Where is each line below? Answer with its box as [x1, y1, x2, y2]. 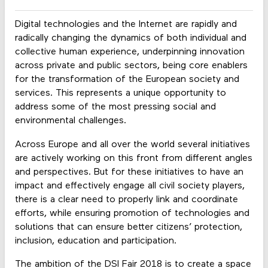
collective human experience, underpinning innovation [14, 47, 245, 57]
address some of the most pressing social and [14, 102, 216, 112]
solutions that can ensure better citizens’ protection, [14, 222, 242, 232]
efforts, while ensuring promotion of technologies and [14, 208, 249, 218]
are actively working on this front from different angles [14, 153, 252, 163]
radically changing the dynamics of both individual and [14, 33, 246, 44]
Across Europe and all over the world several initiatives [14, 139, 250, 150]
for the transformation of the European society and [14, 75, 239, 85]
